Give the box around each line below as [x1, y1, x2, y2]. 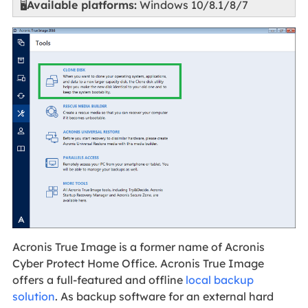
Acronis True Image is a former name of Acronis [12, 239, 265, 254]
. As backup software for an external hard [54, 289, 274, 303]
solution [12, 289, 55, 303]
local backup [185, 272, 254, 287]
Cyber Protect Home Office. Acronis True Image [12, 256, 264, 270]
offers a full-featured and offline [12, 272, 186, 287]
